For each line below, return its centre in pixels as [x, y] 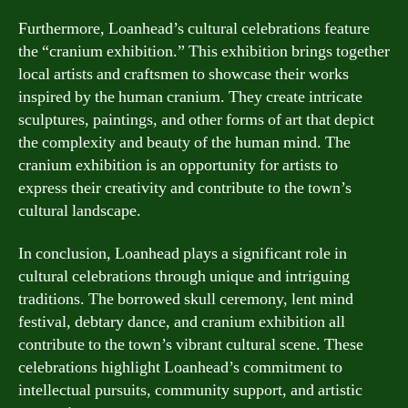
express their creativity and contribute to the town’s [185, 188]
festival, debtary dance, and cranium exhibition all [182, 322]
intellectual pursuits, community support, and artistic [190, 390]
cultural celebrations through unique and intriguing [184, 276]
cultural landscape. [80, 210]
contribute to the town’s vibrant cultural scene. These [191, 345]
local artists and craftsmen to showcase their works [184, 74]
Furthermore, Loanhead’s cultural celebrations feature [194, 28]
